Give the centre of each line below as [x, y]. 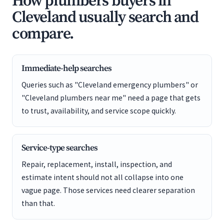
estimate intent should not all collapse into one [102, 177]
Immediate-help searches [66, 68]
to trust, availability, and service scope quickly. [99, 111]
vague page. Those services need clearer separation [108, 190]
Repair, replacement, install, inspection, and [97, 164]
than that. [38, 203]
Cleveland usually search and [105, 17]
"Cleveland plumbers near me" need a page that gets [111, 98]
